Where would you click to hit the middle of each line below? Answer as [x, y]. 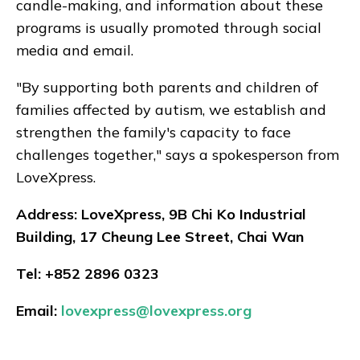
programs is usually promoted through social [169, 27]
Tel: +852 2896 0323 [88, 273]
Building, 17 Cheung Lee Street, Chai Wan [160, 236]
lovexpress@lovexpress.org [156, 310]
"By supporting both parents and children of [167, 87]
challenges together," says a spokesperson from [178, 154]
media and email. [77, 50]
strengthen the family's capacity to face [153, 132]
